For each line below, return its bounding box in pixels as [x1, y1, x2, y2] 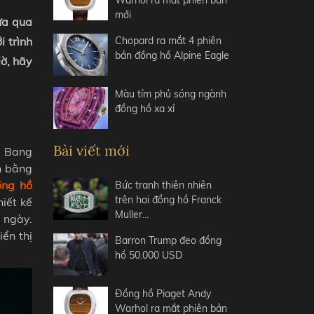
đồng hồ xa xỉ [115, 102, 175, 115]
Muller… [115, 208, 150, 221]
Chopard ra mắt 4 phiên [115, 34, 222, 47]
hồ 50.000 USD [115, 249, 183, 261]
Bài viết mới [53, 142, 130, 159]
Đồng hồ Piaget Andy [115, 287, 212, 300]
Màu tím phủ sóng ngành [115, 88, 227, 100]
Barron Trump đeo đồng [115, 234, 222, 247]
